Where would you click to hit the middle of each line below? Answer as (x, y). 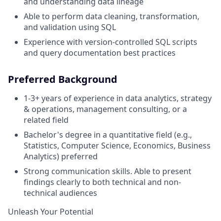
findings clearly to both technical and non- (102, 182)
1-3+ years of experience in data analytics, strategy (118, 98)
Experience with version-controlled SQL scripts (110, 42)
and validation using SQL (70, 27)
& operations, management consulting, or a (105, 109)
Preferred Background (63, 79)
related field (46, 120)
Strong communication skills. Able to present (108, 171)
